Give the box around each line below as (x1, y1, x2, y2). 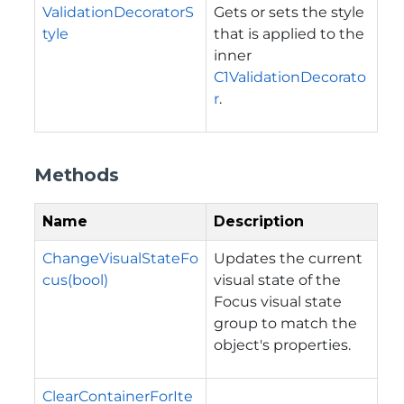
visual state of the (214, 271, 341, 289)
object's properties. (214, 335, 351, 353)
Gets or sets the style (214, 3, 364, 21)
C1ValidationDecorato (214, 68, 366, 86)
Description (214, 212, 304, 230)
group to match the (214, 314, 357, 332)
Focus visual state (214, 292, 342, 310)
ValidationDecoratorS (42, 3, 194, 21)
